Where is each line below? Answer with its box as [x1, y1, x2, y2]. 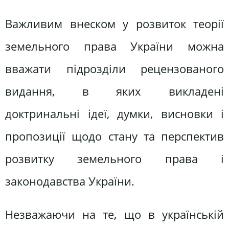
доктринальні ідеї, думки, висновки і [5, 105, 224, 122]
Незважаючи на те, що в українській [5, 207, 224, 223]
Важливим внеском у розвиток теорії [5, 15, 224, 32]
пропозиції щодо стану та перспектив [5, 128, 224, 144]
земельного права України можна [5, 38, 224, 54]
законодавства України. [5, 173, 134, 189]
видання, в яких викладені [5, 83, 224, 99]
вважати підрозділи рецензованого [5, 60, 224, 77]
